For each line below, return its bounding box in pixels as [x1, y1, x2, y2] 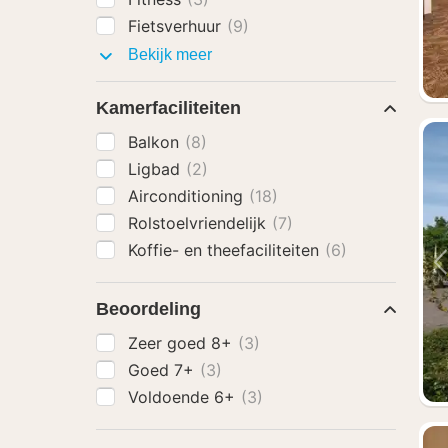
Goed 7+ [128, 360, 199, 380]
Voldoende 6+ [128, 387, 240, 407]
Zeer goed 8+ [128, 333, 237, 353]
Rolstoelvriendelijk [128, 213, 271, 233]
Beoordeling [96, 299, 201, 319]
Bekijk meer [124, 46, 212, 63]
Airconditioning [128, 186, 248, 206]
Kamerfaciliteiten [96, 98, 241, 118]
